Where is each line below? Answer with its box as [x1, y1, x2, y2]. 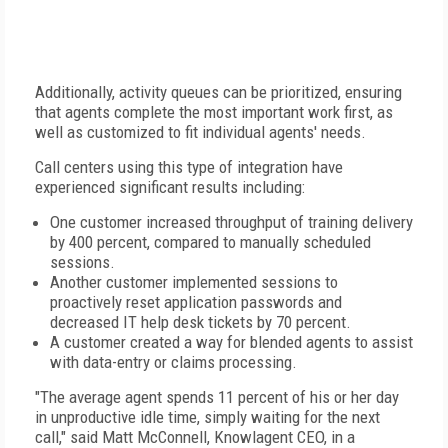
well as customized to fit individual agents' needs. [35, 122, 366, 142]
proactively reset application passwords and [50, 292, 342, 312]
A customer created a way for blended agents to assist [50, 332, 413, 352]
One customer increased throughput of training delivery [50, 212, 413, 232]
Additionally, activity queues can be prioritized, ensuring [35, 82, 402, 102]
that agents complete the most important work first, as [35, 102, 393, 122]
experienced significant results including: [35, 177, 305, 197]
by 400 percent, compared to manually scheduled [50, 232, 371, 252]
